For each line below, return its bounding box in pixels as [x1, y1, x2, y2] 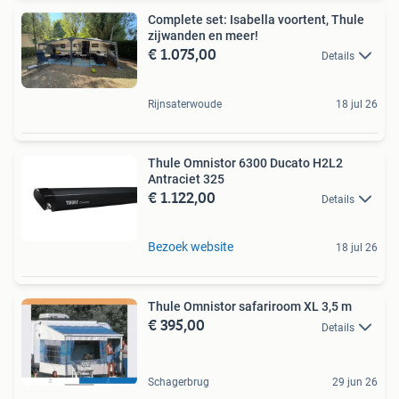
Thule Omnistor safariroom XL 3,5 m [148, 299, 352, 314]
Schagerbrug [148, 376, 209, 389]
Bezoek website [148, 240, 233, 255]
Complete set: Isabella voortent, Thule [148, 12, 364, 27]
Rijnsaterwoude [148, 98, 222, 111]
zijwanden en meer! [148, 28, 258, 43]
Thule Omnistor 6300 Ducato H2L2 [148, 156, 343, 171]
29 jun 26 [332, 376, 378, 389]
